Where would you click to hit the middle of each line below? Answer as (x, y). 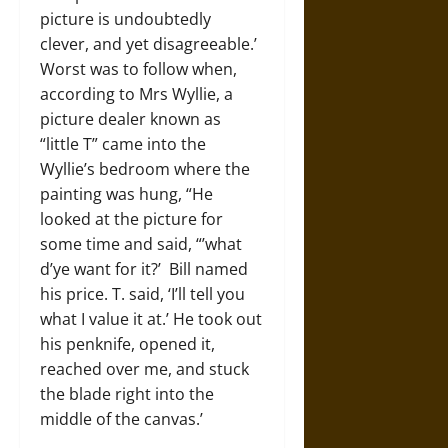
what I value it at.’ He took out (151, 318)
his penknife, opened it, (127, 343)
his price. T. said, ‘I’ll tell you (142, 293)
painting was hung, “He (126, 193)
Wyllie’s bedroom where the (145, 168)
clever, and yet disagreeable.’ (148, 43)
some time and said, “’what (141, 243)
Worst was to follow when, (138, 68)
